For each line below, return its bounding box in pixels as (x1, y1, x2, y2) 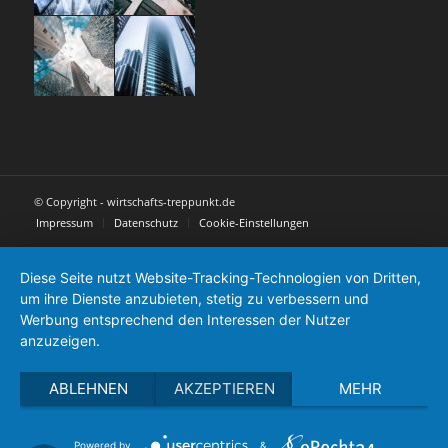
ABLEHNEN (48, 379, 128, 398)
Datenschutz (113, 215, 178, 231)
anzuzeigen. (20, 332, 100, 349)
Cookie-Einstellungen (198, 215, 309, 231)
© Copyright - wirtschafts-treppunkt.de (33, 194, 235, 210)
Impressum (35, 215, 93, 231)
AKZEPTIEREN (173, 379, 275, 398)
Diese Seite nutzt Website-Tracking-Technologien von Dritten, (20, 269, 421, 286)
